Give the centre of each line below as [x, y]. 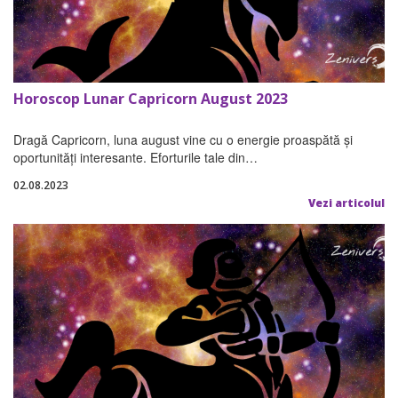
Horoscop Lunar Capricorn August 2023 [151, 99]
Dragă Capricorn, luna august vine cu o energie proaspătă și [183, 140]
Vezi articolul [346, 203]
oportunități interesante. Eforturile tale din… [135, 158]
